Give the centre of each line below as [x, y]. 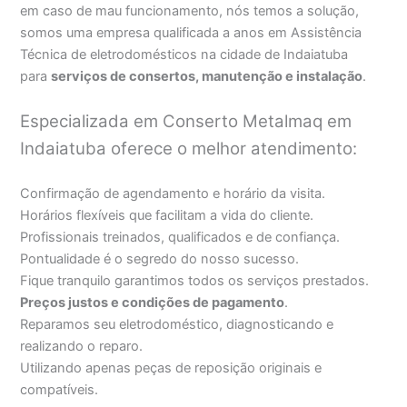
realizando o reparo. [82, 346]
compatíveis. [60, 389]
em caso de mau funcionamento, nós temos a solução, [190, 10]
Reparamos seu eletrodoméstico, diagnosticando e [177, 324]
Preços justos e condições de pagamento [153, 302]
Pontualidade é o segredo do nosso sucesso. [160, 258]
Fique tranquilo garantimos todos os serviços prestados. [195, 280]
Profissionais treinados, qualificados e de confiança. [180, 237]
